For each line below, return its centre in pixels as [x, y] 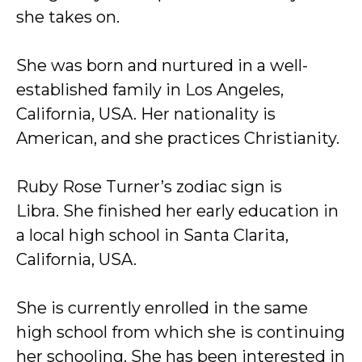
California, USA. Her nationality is [146, 114]
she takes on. [68, 17]
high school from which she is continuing [181, 332]
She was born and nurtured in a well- [162, 65]
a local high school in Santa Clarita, [152, 235]
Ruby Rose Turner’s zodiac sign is [149, 187]
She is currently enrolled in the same [162, 308]
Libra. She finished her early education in [177, 211]
